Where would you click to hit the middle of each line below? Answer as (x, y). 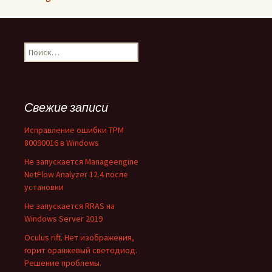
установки (44, 187)
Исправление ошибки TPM (74, 130)
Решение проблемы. (63, 263)
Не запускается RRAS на (70, 206)
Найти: (36, 48)
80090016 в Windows (62, 143)
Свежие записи (66, 107)
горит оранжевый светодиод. (81, 250)
